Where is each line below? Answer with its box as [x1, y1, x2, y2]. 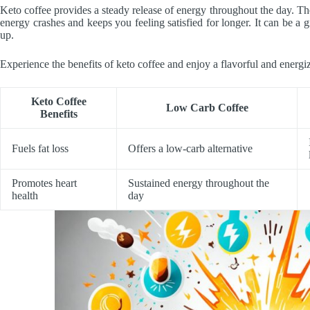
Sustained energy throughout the [128, 177, 269, 190]
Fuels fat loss [12, 143, 69, 155]
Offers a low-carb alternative [128, 143, 253, 155]
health [12, 190, 38, 202]
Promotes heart [12, 177, 77, 190]
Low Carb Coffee [165, 102, 248, 114]
